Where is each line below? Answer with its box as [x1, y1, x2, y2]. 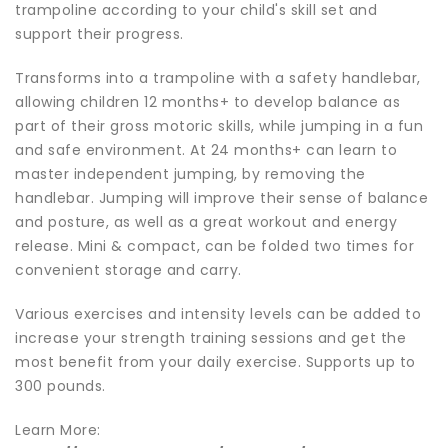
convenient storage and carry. [15, 260, 242, 281]
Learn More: [15, 420, 101, 441]
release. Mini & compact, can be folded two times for [15, 236, 414, 257]
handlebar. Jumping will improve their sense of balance [15, 188, 428, 209]
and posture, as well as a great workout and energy [15, 212, 397, 233]
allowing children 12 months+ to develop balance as [15, 92, 400, 113]
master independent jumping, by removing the [15, 164, 366, 185]
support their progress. [15, 24, 184, 45]
